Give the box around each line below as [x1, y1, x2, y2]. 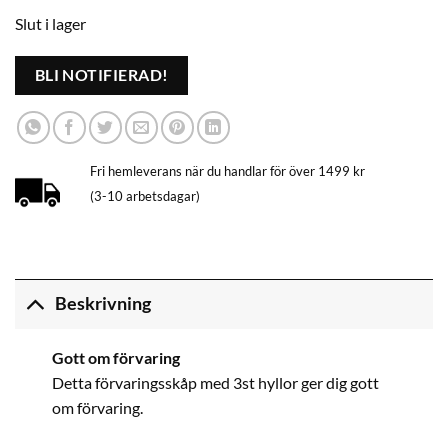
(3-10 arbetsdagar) [89, 188, 200, 205]
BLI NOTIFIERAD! [34, 66, 169, 85]
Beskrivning [55, 293, 152, 315]
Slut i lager [15, 13, 86, 33]
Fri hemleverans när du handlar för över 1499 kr [89, 163, 365, 180]
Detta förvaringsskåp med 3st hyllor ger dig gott [51, 372, 379, 392]
